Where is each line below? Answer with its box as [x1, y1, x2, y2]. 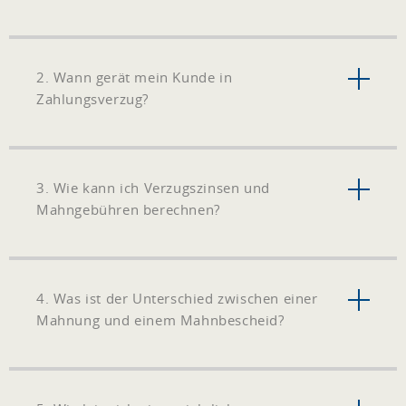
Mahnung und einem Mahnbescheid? [36, 310, 285, 329]
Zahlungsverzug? [36, 89, 149, 108]
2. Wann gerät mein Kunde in [36, 67, 233, 86]
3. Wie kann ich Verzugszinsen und [36, 178, 270, 197]
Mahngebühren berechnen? [36, 199, 220, 218]
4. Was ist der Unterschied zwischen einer [36, 288, 318, 307]
